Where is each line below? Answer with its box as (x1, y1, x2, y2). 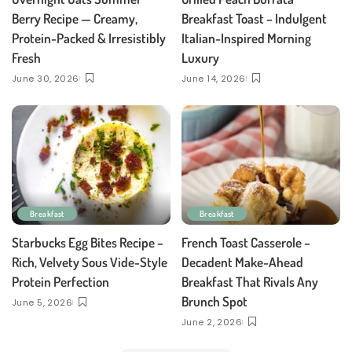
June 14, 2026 (181, 72, 246, 86)
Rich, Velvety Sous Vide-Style (12, 253, 167, 270)
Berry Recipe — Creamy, (12, 10, 137, 27)
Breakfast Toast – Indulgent (181, 10, 327, 27)
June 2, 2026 (181, 315, 243, 328)
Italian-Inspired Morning (181, 30, 311, 47)
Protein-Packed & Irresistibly (12, 30, 166, 47)
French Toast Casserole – (181, 233, 310, 251)
